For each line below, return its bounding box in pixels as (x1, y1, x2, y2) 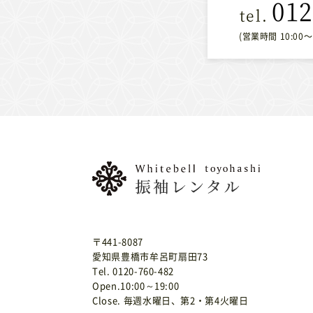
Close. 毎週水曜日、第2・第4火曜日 (92, 293, 249, 307)
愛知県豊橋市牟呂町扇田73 (92, 249, 208, 263)
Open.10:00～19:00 (92, 278, 180, 292)
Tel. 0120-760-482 (92, 263, 175, 277)
